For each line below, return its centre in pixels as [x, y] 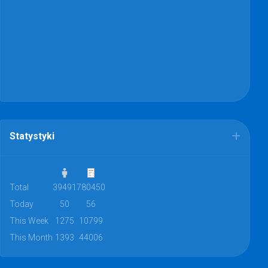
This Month [31, 237]
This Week [29, 220]
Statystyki [32, 136]
